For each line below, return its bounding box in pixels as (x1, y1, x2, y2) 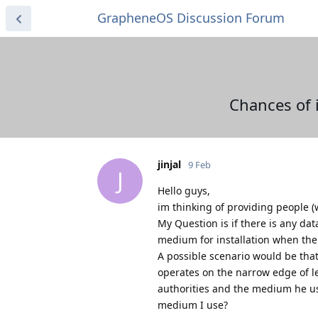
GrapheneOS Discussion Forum (97, 9, 285, 26)
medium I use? (158, 297, 228, 312)
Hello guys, (158, 183, 210, 197)
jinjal (158, 157, 181, 171)
